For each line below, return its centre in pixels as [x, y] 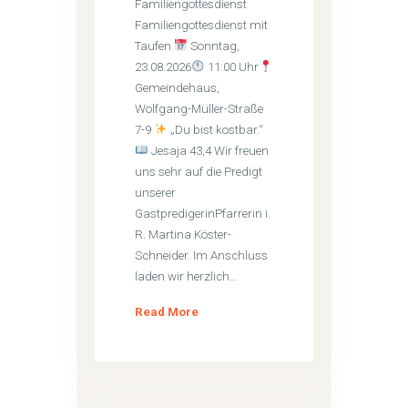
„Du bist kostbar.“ [216, 129]
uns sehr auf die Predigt [199, 171]
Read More [167, 311]
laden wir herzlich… [187, 276]
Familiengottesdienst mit [202, 25]
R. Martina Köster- [184, 234]
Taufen [155, 46]
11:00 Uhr [232, 66]
